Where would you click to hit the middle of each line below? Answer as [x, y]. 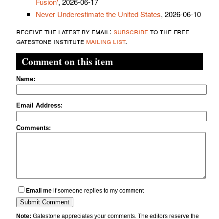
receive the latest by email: [65, 31]
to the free [169, 31]
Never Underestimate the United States [98, 14]
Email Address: [39, 106]
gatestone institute [51, 41]
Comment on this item [67, 62]
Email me [39, 191]
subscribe [131, 31]
